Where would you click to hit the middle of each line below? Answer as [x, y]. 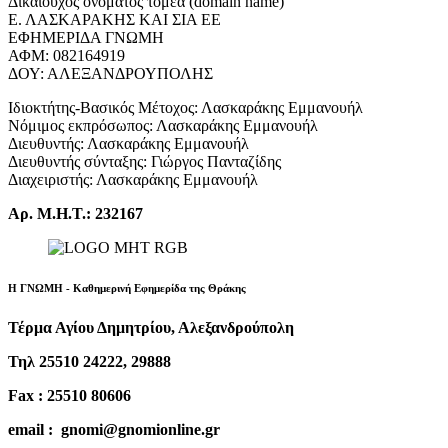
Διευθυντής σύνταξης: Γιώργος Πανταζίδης [144, 162]
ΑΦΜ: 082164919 [66, 56]
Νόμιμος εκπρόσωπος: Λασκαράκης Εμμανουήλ [163, 126]
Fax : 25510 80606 [69, 396]
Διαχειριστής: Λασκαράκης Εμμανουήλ [133, 180]
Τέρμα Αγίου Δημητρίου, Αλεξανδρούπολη [151, 328]
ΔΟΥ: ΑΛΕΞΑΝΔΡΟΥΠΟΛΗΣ [110, 74]
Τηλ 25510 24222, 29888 [89, 362]
